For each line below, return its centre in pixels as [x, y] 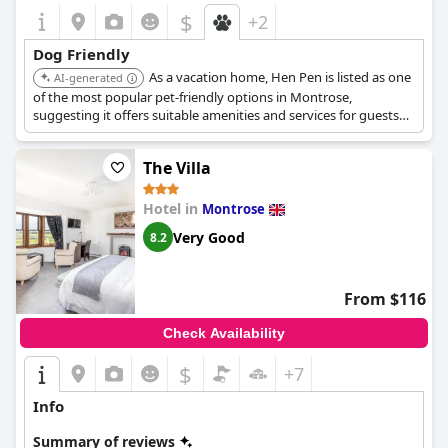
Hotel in [172, 208]
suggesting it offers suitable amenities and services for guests [216, 115]
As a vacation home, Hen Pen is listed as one [280, 77]
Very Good [209, 237]
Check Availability [224, 333]
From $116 [385, 299]
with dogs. [64, 133]
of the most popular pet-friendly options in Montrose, [192, 97]
